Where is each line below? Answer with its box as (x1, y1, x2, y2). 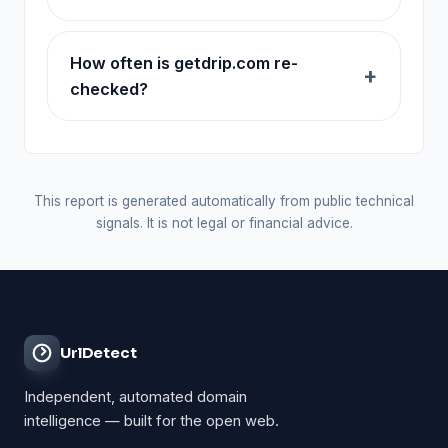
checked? (70, 78, 148, 99)
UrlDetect (60, 344, 137, 362)
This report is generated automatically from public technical (34, 192, 414, 209)
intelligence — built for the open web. (24, 412, 279, 430)
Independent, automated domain (24, 388, 247, 406)
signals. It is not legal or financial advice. (95, 214, 353, 231)
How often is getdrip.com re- (70, 52, 298, 73)
